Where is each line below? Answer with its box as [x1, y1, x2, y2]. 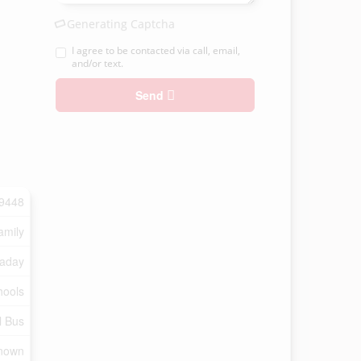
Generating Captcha [66, 16, 175, 31]
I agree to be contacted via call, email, [71, 44, 240, 57]
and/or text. [71, 56, 123, 70]
